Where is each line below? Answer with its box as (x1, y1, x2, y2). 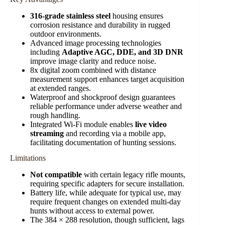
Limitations (10, 154, 46, 163)
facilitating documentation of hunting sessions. (30, 138, 176, 147)
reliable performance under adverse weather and (30, 102, 182, 111)
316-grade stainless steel (30, 12, 110, 21)
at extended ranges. (30, 84, 91, 93)
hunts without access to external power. (30, 206, 154, 215)
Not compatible (30, 170, 82, 179)
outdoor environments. (30, 30, 101, 39)
